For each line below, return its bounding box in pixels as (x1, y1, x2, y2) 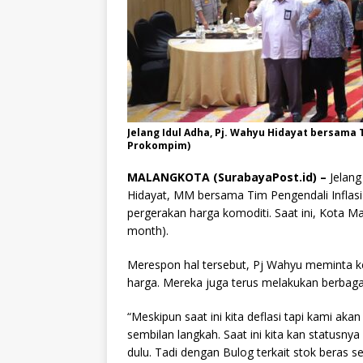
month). (127, 223, 169, 239)
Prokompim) (127, 139, 190, 153)
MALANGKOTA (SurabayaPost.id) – (127, 169, 327, 186)
